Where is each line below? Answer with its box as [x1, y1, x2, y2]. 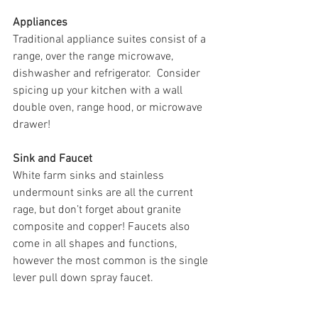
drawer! [13, 117, 50, 132]
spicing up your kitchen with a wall [13, 83, 185, 98]
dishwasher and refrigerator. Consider [13, 66, 203, 81]
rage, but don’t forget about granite [13, 202, 184, 217]
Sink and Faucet [13, 151, 92, 166]
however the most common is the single [13, 253, 211, 268]
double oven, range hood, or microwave [13, 100, 205, 115]
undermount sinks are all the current [13, 185, 196, 200]
